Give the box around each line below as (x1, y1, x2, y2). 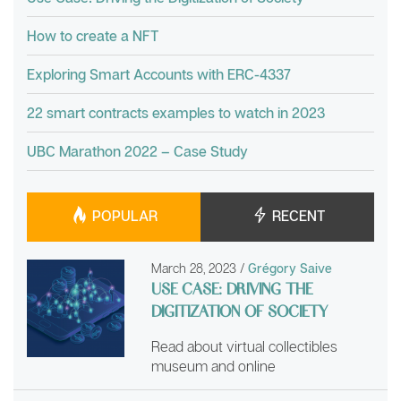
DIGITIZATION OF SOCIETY (151, 300, 328, 322)
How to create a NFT (27, 26, 158, 45)
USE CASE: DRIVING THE (151, 277, 313, 300)
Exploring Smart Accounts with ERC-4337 (27, 64, 291, 83)
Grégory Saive (248, 260, 333, 277)
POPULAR (88, 206, 158, 225)
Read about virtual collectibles (151, 337, 338, 356)
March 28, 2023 (151, 260, 241, 277)
